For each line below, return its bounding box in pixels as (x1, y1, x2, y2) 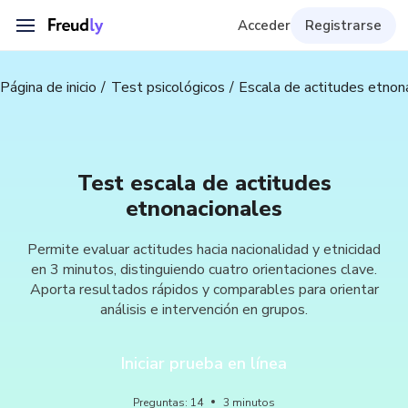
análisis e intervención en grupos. (100, 300, 308, 320)
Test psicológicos (110, 77, 225, 97)
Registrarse (304, 16, 382, 35)
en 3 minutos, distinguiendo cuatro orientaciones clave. (31, 260, 377, 280)
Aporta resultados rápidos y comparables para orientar (29, 280, 379, 300)
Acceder (237, 16, 291, 35)
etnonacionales (126, 194, 282, 223)
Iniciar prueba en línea (121, 352, 287, 374)
